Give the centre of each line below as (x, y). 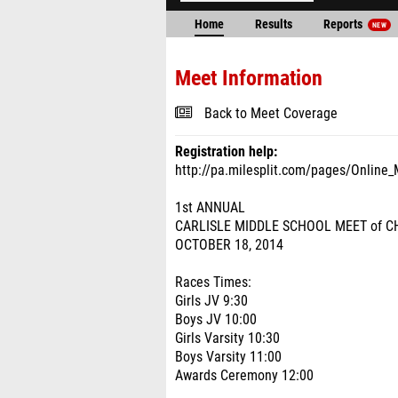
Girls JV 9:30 (211, 301)
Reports (344, 24)
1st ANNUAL (210, 208)
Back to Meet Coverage (271, 114)
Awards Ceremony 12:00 (244, 376)
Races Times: (213, 283)
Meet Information (249, 78)
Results (274, 24)
